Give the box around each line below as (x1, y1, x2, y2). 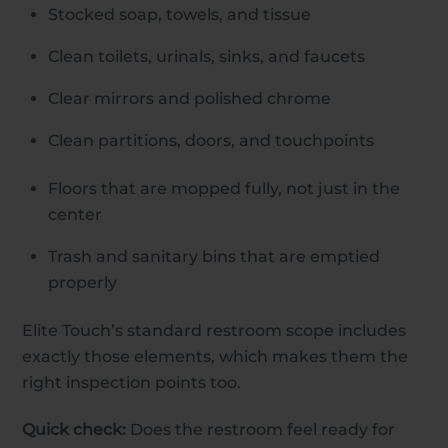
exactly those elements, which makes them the (22, 347, 409, 367)
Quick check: (22, 420, 127, 440)
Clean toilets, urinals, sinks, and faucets (48, 46, 365, 66)
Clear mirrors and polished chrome (48, 88, 331, 108)
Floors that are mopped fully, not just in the (48, 179, 400, 199)
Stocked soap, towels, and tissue (48, 4, 311, 24)
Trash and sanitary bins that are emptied (48, 247, 380, 267)
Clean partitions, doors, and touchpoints (48, 130, 374, 150)
